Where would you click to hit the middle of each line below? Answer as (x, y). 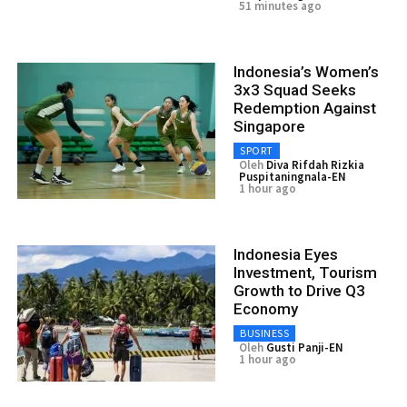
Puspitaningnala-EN (293, 176)
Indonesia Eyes (286, 254)
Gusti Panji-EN (305, 347)
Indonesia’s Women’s (306, 71)
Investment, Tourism (305, 272)
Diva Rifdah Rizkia (315, 164)
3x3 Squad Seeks (295, 89)
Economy (266, 308)
